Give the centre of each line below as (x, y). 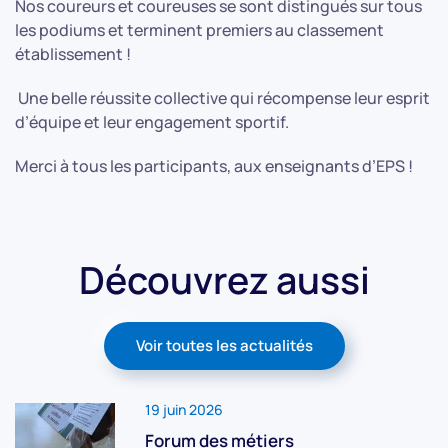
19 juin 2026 (184, 409)
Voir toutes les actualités (224, 345)
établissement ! (74, 53)
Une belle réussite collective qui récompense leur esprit (222, 97)
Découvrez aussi (224, 279)
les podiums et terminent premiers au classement (199, 29)
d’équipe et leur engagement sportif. (152, 121)
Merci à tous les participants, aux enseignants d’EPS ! (214, 165)
